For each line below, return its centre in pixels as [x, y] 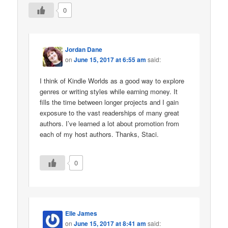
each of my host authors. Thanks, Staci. [99, 134]
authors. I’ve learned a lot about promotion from [110, 124]
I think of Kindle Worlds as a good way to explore [112, 81]
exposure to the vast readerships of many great [110, 113]
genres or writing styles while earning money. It [109, 92]
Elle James [81, 213]
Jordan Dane [84, 50]
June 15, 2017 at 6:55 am [110, 60]
